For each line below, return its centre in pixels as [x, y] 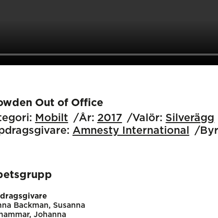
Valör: [148, 118]
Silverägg [190, 118]
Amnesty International [131, 131]
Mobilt [51, 118]
